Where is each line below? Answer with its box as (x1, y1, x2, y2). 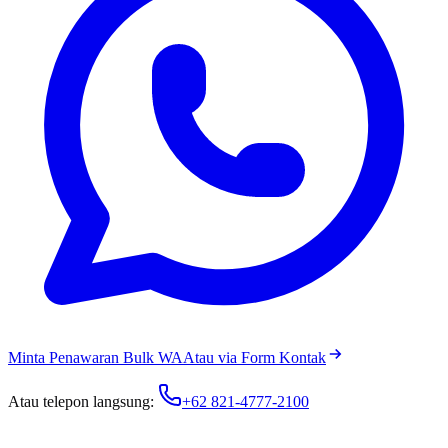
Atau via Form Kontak (183, 349, 326, 367)
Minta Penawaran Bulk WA (8, 349, 183, 367)
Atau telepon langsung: (8, 393, 154, 411)
